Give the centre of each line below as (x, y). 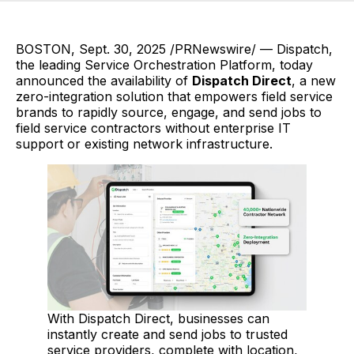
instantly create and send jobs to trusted (168, 334)
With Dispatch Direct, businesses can (158, 318)
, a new (314, 81)
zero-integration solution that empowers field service (174, 97)
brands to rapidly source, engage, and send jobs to (169, 113)
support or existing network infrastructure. (144, 144)
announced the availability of (104, 81)
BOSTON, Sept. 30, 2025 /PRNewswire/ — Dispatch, (174, 49)
